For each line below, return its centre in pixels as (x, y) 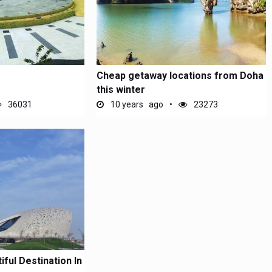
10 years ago (136, 104)
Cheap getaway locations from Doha (180, 76)
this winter (121, 90)
